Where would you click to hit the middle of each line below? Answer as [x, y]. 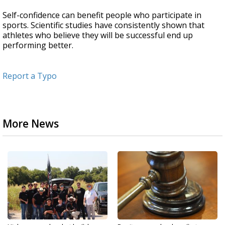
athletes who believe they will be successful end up [98, 35]
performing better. [38, 45]
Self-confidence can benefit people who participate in [102, 15]
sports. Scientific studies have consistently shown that [103, 25]
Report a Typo [30, 76]
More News [31, 124]
